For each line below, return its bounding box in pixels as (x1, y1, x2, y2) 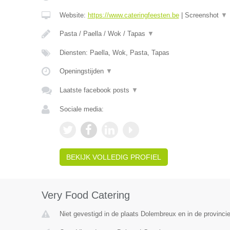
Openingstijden (59, 67, 106, 75)
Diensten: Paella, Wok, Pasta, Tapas (59, 49, 169, 56)
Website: (59, 11, 88, 19)
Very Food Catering (41, 189, 130, 201)
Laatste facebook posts (59, 86, 131, 94)
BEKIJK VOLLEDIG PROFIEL (66, 153, 161, 161)
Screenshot (184, 11, 221, 19)
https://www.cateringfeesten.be (87, 11, 179, 19)
